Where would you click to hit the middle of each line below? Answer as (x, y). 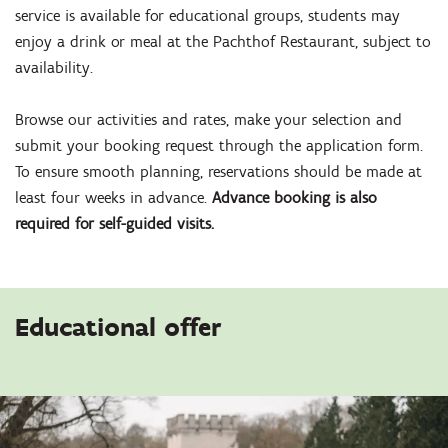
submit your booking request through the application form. (219, 146)
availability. (54, 67)
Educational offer (118, 327)
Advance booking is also (294, 198)
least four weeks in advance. (113, 198)
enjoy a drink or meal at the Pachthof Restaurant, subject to (223, 41)
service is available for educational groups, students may (207, 15)
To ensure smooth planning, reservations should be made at (218, 172)
